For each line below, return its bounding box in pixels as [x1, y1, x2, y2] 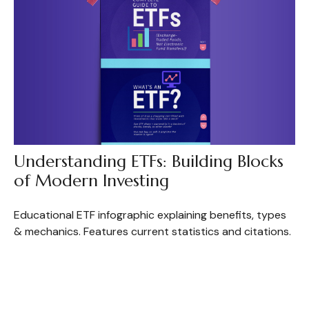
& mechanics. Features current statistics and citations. [13, 223, 291, 239]
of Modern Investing [13, 170, 169, 191]
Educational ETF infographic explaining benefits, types [13, 207, 286, 222]
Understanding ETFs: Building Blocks [13, 150, 283, 172]
